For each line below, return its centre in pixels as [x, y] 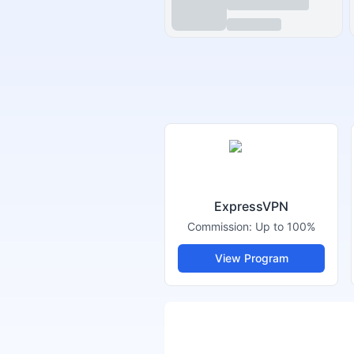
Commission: [221, 226]
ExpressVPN [251, 206]
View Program [251, 258]
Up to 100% [285, 226]
